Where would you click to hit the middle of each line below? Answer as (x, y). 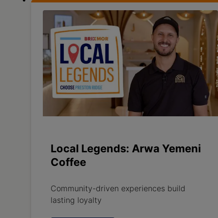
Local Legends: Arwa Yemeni (126, 148)
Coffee (68, 162)
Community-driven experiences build (118, 188)
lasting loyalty (76, 200)
